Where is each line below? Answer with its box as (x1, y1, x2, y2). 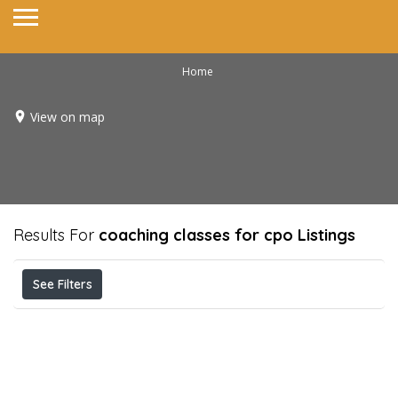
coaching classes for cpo (99, 225, 293, 245)
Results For (13, 225, 99, 245)
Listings (293, 225, 355, 245)
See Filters (32, 276, 92, 292)
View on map (30, 107, 105, 125)
